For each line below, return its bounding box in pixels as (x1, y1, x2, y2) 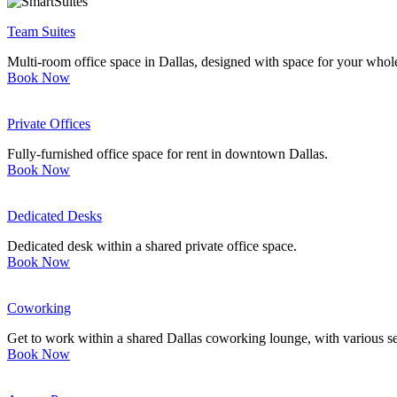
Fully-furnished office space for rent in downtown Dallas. (7, 146, 328, 162)
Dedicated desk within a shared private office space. (7, 238, 297, 254)
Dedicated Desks (7, 208, 102, 224)
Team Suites (7, 24, 75, 40)
